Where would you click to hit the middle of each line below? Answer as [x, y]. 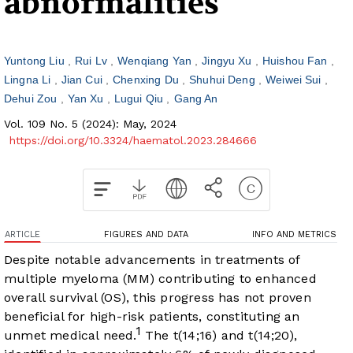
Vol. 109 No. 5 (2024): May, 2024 [90, 124]
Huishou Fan [296, 61]
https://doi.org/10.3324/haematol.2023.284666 [133, 141]
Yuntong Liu [36, 61]
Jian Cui [84, 80]
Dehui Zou [32, 99]
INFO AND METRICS [294, 235]
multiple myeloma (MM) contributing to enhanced [160, 279]
